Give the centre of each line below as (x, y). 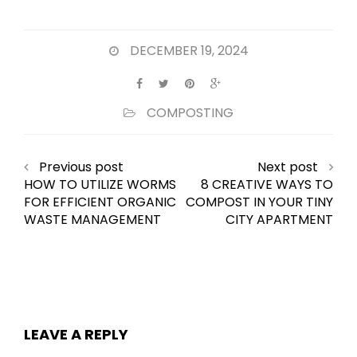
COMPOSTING (190, 113)
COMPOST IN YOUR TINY (259, 202)
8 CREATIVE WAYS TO (267, 185)
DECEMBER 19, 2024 (189, 51)
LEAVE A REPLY (76, 335)
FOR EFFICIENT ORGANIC (100, 202)
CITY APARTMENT (279, 220)
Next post (288, 167)
